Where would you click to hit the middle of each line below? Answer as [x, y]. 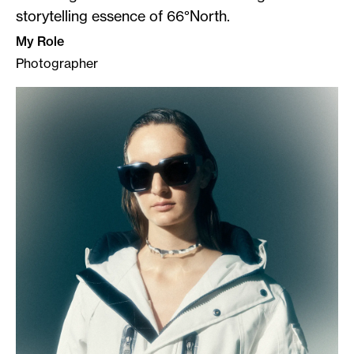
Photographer [57, 63]
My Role [40, 41]
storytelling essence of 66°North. [123, 16]
